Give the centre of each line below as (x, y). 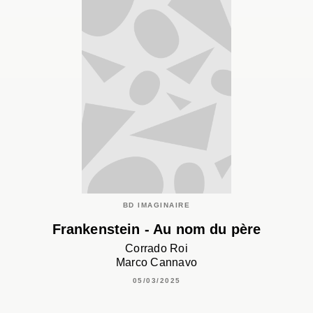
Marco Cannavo (156, 263)
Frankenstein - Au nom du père (156, 230)
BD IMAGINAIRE (156, 205)
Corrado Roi (156, 249)
